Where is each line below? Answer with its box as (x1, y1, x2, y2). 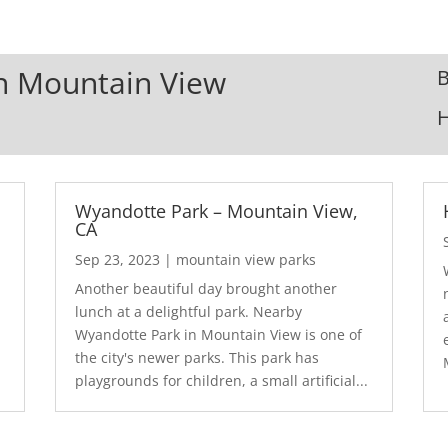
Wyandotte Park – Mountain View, (74, 198, 358, 223)
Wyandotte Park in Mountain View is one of (74, 324, 362, 344)
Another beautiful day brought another (74, 278, 337, 298)
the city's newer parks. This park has (74, 347, 319, 367)
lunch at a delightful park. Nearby (74, 301, 302, 321)
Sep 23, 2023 (74, 249, 160, 269)
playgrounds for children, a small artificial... (74, 370, 368, 390)
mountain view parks (175, 249, 316, 269)
